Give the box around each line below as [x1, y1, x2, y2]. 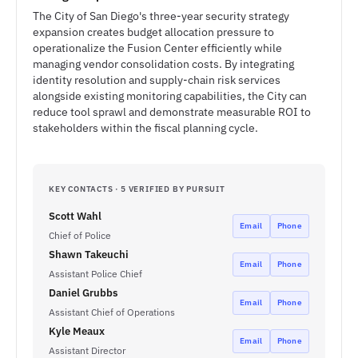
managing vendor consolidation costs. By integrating [33, 57, 294, 71]
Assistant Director [49, 344, 125, 356]
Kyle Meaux [49, 324, 105, 338]
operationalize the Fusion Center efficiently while [33, 41, 282, 55]
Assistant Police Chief [49, 268, 142, 280]
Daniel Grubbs [49, 286, 117, 300]
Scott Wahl [49, 209, 101, 223]
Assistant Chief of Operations [49, 306, 175, 318]
